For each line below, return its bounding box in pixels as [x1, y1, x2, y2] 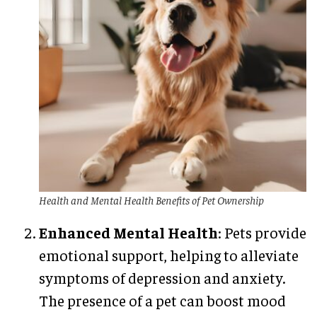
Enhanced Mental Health [39, 223, 218, 243]
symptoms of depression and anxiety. [39, 268, 286, 288]
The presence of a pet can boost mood [39, 291, 286, 311]
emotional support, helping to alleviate [39, 246, 299, 265]
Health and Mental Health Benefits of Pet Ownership [39, 192, 264, 207]
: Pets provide [218, 223, 306, 243]
